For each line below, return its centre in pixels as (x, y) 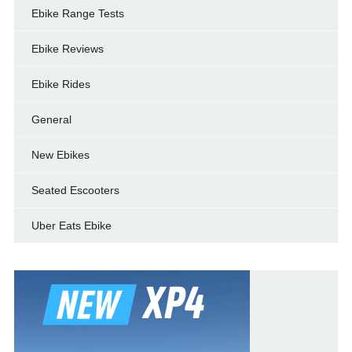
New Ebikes (60, 154)
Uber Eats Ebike (71, 225)
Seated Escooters (75, 190)
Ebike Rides (60, 84)
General (51, 119)
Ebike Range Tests (77, 13)
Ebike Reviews (67, 48)
